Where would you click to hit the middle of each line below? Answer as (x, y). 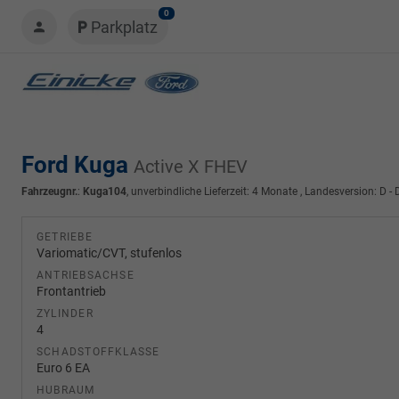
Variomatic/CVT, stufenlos (109, 253)
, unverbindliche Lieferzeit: (189, 191)
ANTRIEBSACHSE (85, 275)
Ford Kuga (77, 165)
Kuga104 (105, 191)
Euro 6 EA (63, 368)
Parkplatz (124, 27)
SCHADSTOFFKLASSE (98, 352)
